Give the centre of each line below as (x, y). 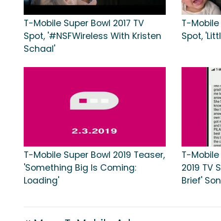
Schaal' (39, 49)
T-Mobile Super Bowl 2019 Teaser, (94, 155)
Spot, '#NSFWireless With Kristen (92, 36)
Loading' (41, 181)
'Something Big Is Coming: (80, 168)
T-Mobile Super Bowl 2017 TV (84, 23)
